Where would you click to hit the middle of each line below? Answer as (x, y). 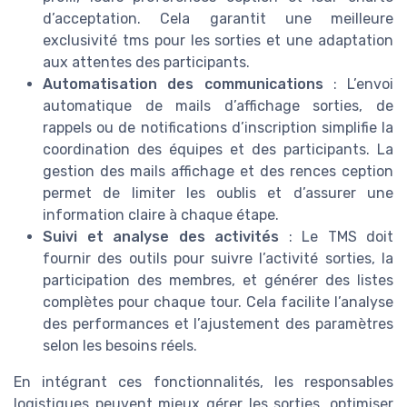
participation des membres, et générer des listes (218, 280)
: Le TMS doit (336, 236)
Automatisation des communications (183, 84)
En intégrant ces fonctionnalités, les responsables (203, 382)
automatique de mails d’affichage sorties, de (218, 105)
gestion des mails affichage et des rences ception (218, 171)
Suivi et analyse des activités (161, 236)
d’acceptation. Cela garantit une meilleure (218, 18)
